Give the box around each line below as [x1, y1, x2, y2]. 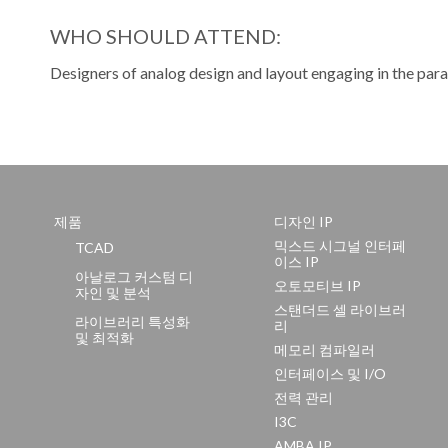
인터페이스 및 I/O [273, 365, 386, 382]
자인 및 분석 [75, 284, 151, 301]
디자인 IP [273, 213, 333, 230]
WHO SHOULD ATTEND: [50, 23, 281, 48]
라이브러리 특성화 [75, 313, 190, 330]
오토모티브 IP [273, 277, 361, 294]
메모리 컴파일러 [273, 341, 375, 358]
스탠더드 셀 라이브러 [273, 301, 406, 318]
